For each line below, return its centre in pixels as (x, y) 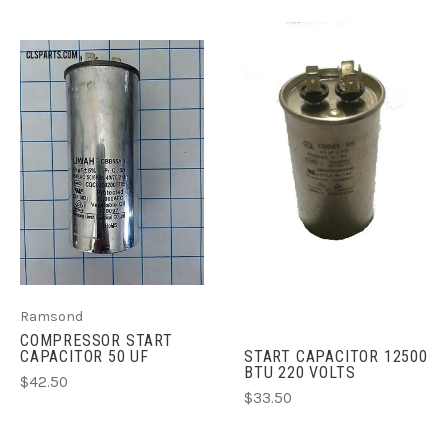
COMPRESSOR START (96, 341)
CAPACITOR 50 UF (85, 357)
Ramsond (51, 317)
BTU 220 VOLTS (300, 373)
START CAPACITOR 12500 (336, 357)
